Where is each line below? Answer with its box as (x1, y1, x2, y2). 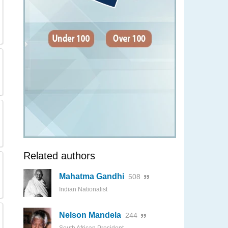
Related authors (23, 150, 95, 161)
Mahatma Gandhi (59, 172, 124, 181)
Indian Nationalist (59, 186, 107, 193)
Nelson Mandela (59, 211, 121, 219)
